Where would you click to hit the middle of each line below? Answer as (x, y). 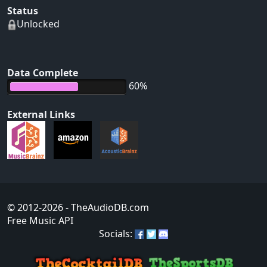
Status (23, 11)
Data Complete (43, 73)
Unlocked (38, 24)
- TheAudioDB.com (106, 208)
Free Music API (40, 221)
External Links (41, 115)
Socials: (117, 234)
